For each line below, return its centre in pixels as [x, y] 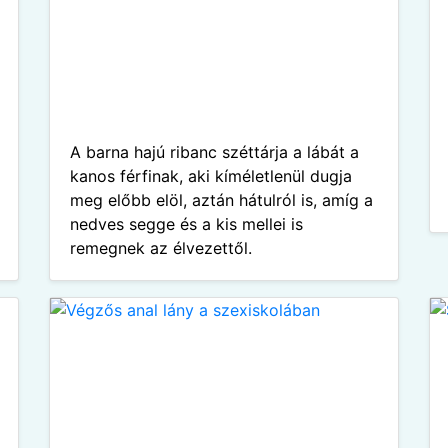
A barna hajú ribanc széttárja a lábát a [214, 152]
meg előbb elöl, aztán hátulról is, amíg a [221, 200]
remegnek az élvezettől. [161, 248]
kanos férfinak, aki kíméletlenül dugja [211, 176]
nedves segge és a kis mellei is [186, 224]
